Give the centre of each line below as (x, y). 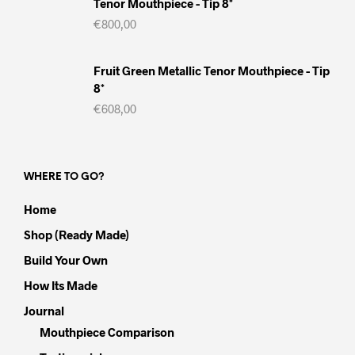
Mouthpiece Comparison (107, 332)
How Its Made (61, 285)
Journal (44, 310)
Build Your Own (66, 260)
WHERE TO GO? (64, 177)
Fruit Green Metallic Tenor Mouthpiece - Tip (212, 70)
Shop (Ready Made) (76, 234)
